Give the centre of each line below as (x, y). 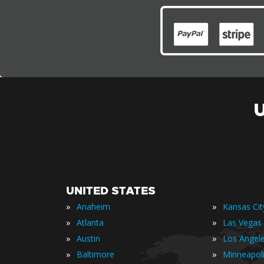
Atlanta (90, 222)
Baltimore (95, 254)
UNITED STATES (111, 191)
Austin (88, 238)
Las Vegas (242, 222)
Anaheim (93, 207)
